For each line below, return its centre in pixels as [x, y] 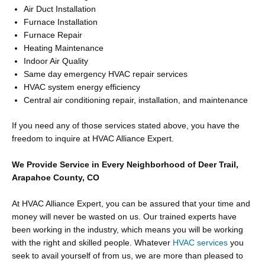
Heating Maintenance [64, 48]
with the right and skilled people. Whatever [92, 243]
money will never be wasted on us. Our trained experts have [124, 216]
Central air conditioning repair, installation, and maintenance [136, 100]
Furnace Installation [61, 22]
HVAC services [200, 243]
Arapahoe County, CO [56, 177]
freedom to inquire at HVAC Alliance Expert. [93, 138]
